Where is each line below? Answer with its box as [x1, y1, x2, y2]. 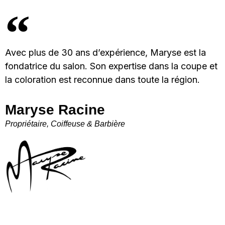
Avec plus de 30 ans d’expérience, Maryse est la [5, 47, 206, 58]
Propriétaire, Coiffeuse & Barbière [5, 119, 125, 128]
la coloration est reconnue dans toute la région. [5, 74, 200, 85]
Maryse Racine [5, 101, 105, 118]
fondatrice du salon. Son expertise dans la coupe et [5, 60, 217, 71]
